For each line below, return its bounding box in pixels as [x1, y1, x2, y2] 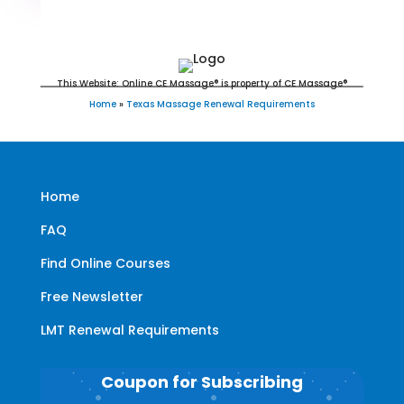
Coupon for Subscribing [100, 370, 303, 393]
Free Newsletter [40, 287, 143, 306]
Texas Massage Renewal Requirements [125, 96, 315, 111]
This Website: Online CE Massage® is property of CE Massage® [56, 76, 347, 90]
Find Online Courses [40, 253, 170, 272]
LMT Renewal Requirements [40, 320, 219, 339]
